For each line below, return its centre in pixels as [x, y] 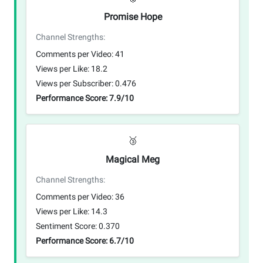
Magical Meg [133, 159]
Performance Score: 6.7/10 [85, 240]
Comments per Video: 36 [80, 196]
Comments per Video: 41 [80, 54]
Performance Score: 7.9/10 [85, 98]
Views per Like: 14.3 [72, 211]
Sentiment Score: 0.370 [78, 226]
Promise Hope [133, 16]
